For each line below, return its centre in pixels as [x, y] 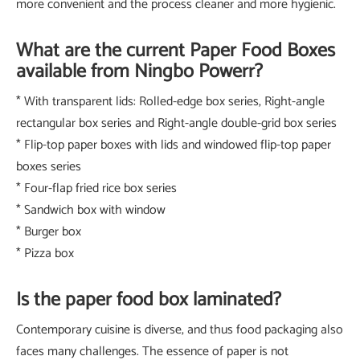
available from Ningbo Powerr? [139, 72]
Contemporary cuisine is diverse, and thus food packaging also [180, 330]
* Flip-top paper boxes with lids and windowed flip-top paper [174, 145]
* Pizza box [45, 254]
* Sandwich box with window [91, 211]
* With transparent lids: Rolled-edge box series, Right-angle [170, 102]
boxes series [49, 167]
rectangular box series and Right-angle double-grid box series [176, 124]
